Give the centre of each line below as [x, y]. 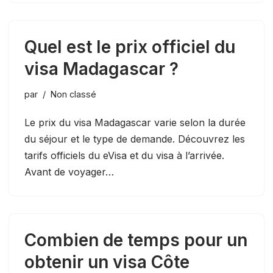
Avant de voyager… [71, 172]
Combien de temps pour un [136, 240]
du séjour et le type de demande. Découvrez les [135, 139]
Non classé [73, 94]
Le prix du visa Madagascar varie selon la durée [135, 122]
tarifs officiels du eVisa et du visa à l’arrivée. [124, 155]
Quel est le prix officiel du [130, 47]
